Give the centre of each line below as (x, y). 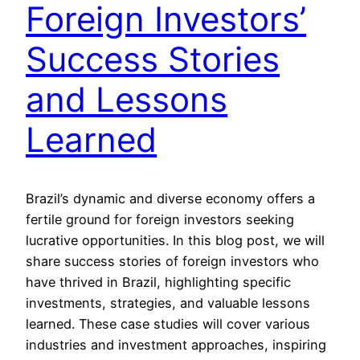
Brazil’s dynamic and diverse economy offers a (170, 198)
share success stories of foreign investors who (172, 261)
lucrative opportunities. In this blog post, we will (175, 240)
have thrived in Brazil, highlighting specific (158, 282)
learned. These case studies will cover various (168, 323)
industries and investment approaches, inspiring (176, 344)
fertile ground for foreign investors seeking (160, 219)
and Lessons (127, 100)
